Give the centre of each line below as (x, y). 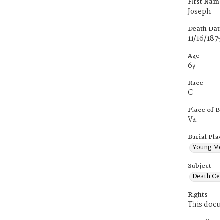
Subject (199, 166)
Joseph (199, 12)
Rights (198, 195)
